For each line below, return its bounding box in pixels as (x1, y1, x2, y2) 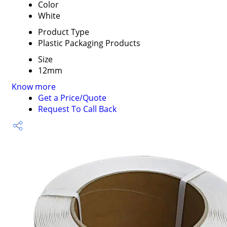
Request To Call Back (37, 103, 117, 115)
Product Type (37, 26, 89, 37)
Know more (11, 81, 56, 92)
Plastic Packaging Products (37, 37, 140, 49)
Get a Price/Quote (37, 92, 106, 103)
